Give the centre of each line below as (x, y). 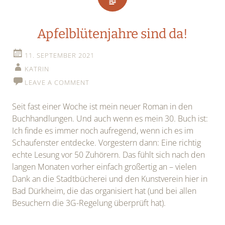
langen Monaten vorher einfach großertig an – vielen (104, 167)
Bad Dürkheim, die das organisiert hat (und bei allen (104, 191)
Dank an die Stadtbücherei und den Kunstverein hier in (110, 179)
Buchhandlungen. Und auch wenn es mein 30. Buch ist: (110, 119)
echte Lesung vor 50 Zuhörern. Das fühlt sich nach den (108, 155)
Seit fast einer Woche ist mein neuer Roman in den (102, 107)
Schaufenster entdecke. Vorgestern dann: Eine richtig (106, 143)
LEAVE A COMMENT (57, 83)
